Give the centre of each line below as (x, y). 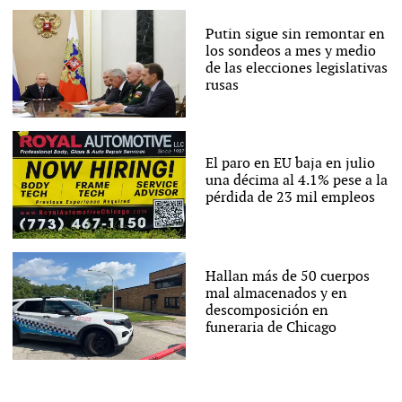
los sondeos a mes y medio (290, 51)
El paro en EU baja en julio (290, 164)
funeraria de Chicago (271, 328)
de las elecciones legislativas (296, 68)
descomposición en (267, 310)
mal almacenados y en (276, 293)
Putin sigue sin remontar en (295, 34)
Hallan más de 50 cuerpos (287, 276)
